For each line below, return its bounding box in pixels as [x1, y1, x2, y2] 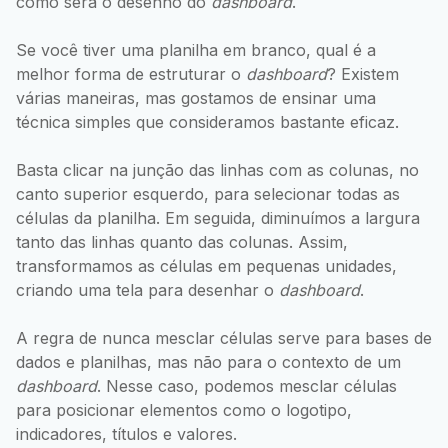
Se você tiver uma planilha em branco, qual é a [16, 39, 376, 60]
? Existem [327, 63, 399, 84]
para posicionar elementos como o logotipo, [16, 399, 352, 420]
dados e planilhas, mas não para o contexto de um [16, 351, 401, 372]
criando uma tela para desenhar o [16, 279, 279, 300]
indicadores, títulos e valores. [16, 423, 237, 444]
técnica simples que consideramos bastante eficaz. [16, 111, 399, 132]
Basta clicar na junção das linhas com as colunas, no [16, 159, 419, 180]
